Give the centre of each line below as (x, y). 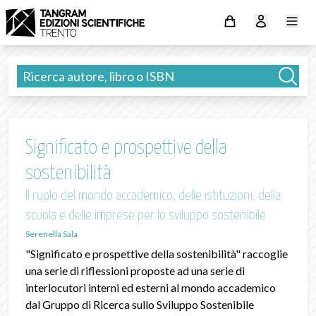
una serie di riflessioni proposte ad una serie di (135, 271)
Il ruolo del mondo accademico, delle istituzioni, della (153, 196)
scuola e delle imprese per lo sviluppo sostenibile (146, 215)
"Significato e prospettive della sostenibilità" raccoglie (157, 254)
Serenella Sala (51, 234)
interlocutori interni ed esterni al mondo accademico (151, 287)
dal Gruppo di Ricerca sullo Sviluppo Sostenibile (140, 304)
